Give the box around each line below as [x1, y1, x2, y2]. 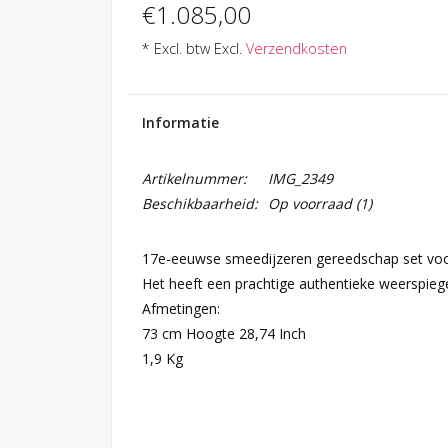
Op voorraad [267, 194, 352, 213]
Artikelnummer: [141, 169, 247, 188]
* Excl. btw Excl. [141, 39, 246, 58]
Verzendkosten [245, 39, 347, 58]
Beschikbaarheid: [141, 194, 258, 213]
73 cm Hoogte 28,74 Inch [141, 324, 306, 343]
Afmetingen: [141, 299, 220, 318]
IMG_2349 [267, 169, 333, 188]
